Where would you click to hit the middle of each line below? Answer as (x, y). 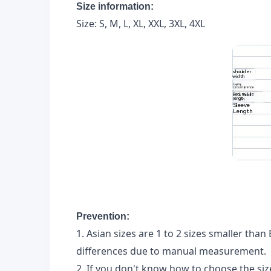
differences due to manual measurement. (171, 251)
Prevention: (103, 216)
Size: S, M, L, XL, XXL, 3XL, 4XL (141, 23)
